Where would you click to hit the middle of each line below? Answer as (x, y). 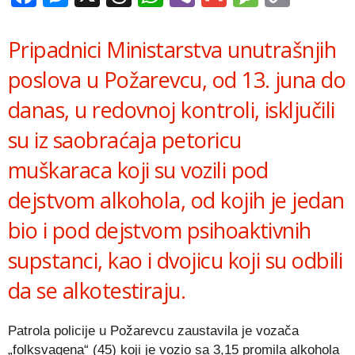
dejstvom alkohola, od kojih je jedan (176, 200)
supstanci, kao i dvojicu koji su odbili (176, 260)
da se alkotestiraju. (97, 290)
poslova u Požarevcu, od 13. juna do (177, 79)
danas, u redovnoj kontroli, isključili (172, 109)
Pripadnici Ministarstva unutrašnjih (172, 49)
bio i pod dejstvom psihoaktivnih (160, 230)
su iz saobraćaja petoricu (125, 139)
